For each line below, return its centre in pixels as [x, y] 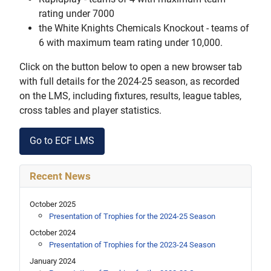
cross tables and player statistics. [90, 110]
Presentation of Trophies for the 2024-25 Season [132, 216]
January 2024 [53, 261]
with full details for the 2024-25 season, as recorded [129, 81]
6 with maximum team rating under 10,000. [131, 42]
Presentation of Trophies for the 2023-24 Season [132, 244]
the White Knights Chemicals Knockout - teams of [144, 28]
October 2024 [53, 232]
